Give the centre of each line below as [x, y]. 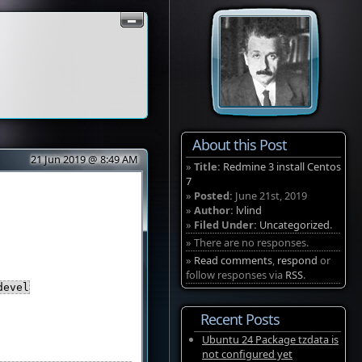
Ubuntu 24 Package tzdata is [270, 339]
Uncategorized [295, 225]
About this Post [240, 145]
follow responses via [236, 275]
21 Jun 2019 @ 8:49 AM [85, 159]
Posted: [213, 196]
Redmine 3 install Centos [282, 166]
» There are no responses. [247, 242]
